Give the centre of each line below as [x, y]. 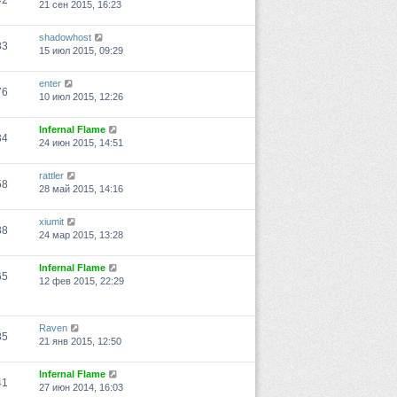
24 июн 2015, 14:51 [81, 143]
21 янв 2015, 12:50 [80, 342]
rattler [51, 176]
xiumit [51, 222]
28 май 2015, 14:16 [81, 189]
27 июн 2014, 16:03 [81, 388]
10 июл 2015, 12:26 [81, 97]
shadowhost [65, 38]
